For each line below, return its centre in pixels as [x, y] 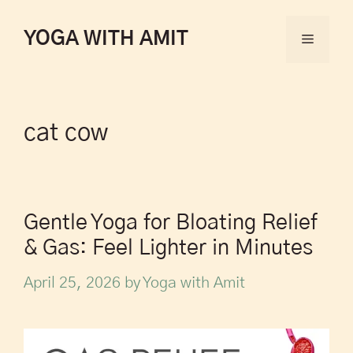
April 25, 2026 [72, 283]
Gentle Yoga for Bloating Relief [171, 223]
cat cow [66, 133]
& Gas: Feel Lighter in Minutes [168, 248]
